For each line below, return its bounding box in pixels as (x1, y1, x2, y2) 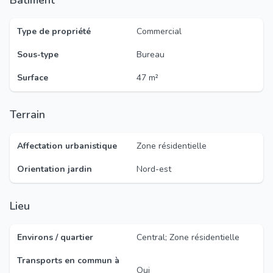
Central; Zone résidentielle (136, 232, 239, 243)
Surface (17, 72, 48, 83)
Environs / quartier (17, 232, 93, 243)
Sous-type (17, 49, 58, 60)
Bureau (136, 49, 165, 60)
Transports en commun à (17, 255, 119, 266)
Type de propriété (17, 26, 91, 37)
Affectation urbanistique (17, 140, 117, 152)
